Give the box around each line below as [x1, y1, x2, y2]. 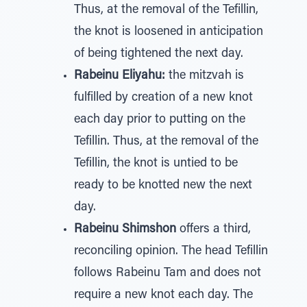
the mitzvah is [165, 70, 244, 82]
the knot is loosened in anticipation [74, 26, 263, 38]
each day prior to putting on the [74, 114, 245, 126]
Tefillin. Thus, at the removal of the [74, 136, 258, 148]
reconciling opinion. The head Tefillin [74, 245, 268, 258]
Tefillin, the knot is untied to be [74, 158, 238, 170]
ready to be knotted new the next [74, 180, 252, 192]
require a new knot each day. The [74, 289, 253, 302]
